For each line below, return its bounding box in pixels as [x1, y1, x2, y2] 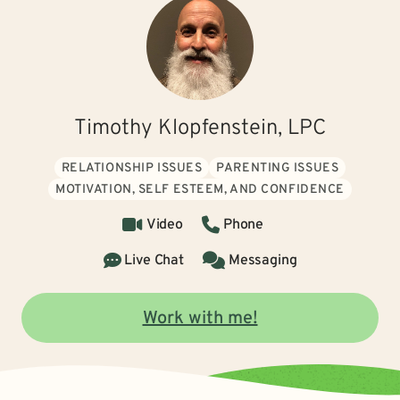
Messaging [228, 252, 297, 270]
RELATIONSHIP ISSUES [61, 161, 203, 176]
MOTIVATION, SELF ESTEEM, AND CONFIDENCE [55, 182, 345, 197]
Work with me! [142, 307, 258, 330]
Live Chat [124, 252, 184, 270]
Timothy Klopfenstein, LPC [74, 115, 326, 142]
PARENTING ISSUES [216, 161, 339, 176]
